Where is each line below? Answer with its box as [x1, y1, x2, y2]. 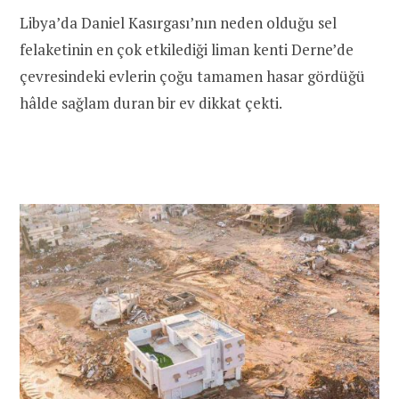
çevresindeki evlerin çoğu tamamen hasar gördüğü [20, 65, 365, 86]
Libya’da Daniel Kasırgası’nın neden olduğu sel [20, 12, 337, 33]
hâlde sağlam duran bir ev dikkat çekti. [20, 92, 282, 113]
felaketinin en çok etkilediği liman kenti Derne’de [20, 38, 354, 60]
